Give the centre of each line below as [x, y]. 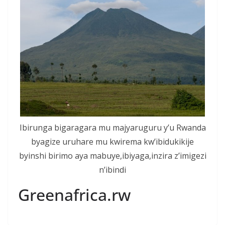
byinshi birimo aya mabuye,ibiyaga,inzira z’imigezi [113, 155]
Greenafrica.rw [74, 194]
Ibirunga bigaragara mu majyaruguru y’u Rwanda [113, 127]
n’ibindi [113, 170]
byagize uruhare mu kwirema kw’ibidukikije [113, 141]
